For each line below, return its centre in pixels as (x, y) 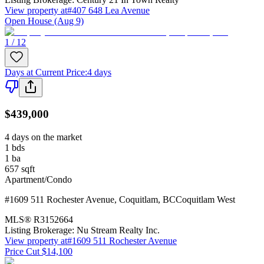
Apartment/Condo (38, 179)
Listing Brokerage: (39, 230)
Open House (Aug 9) (44, 21)
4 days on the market (43, 137)
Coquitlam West (205, 199)
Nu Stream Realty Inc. (118, 230)
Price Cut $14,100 (39, 251)
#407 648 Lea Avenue (108, 10)
